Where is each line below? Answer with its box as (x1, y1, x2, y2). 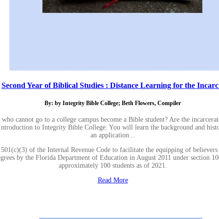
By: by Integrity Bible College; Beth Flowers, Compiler (44, 100, 181, 107)
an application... (90, 131, 135, 139)
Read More (97, 176, 128, 184)
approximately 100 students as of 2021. (58, 162, 167, 170)
